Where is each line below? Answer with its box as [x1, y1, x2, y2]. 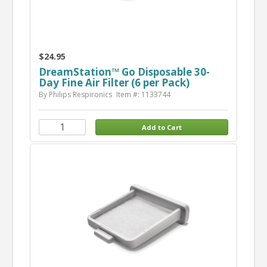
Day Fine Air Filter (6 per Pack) [38, 75, 190, 89]
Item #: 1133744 [116, 89, 170, 100]
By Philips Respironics [38, 89, 112, 100]
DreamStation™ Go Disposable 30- [38, 64, 210, 79]
